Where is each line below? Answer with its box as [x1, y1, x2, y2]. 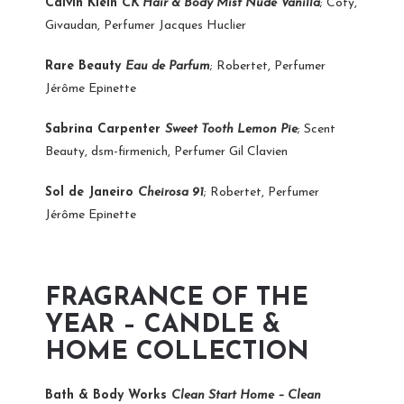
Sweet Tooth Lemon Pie [165, 122, 298, 136]
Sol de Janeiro [45, 185, 138, 199]
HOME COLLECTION [45, 339, 309, 365]
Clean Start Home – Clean [171, 388, 321, 402]
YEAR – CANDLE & [45, 312, 280, 338]
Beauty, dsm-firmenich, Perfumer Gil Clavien [45, 144, 288, 159]
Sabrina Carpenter [45, 122, 165, 136]
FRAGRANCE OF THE [45, 285, 308, 311]
